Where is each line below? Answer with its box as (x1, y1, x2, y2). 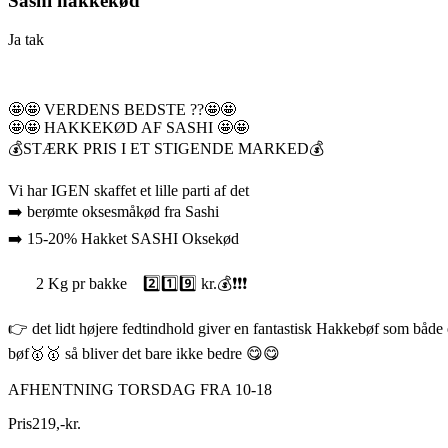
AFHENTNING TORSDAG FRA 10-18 (8, 380, 272, 398)
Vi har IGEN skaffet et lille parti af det (8, 181, 249, 199)
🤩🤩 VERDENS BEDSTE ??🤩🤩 (8, 100, 236, 118)
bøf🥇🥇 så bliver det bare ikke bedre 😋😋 (8, 344, 280, 362)
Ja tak (8, 30, 44, 48)
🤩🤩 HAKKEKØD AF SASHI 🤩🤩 (8, 118, 249, 136)
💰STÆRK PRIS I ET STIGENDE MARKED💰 (8, 139, 324, 157)
